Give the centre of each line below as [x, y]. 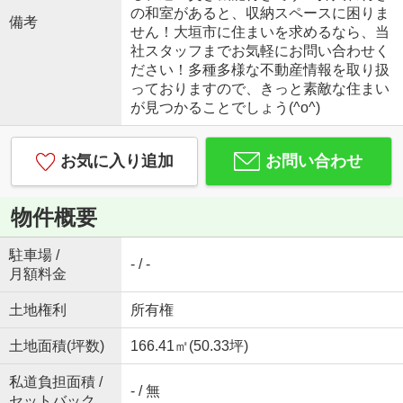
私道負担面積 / [55, 382]
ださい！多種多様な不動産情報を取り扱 [260, 70]
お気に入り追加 [116, 161]
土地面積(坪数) [56, 346]
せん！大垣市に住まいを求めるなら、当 [260, 32]
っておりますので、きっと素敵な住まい [260, 89]
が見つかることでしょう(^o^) [225, 108]
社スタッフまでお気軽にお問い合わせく [260, 51]
